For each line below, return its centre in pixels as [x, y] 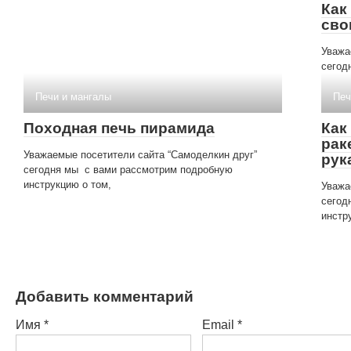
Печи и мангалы [73, 96]
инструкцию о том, [67, 184]
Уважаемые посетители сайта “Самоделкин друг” [140, 154]
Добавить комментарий [105, 296]
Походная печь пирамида [119, 128]
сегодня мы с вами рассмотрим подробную [128, 169]
